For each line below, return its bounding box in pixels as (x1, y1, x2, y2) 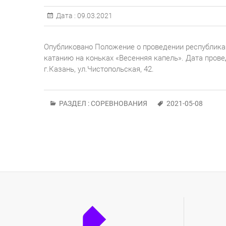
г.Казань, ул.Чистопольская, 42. (44, 64, 154, 74)
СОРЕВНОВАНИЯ (91, 99, 147, 107)
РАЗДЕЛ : (58, 99, 91, 107)
